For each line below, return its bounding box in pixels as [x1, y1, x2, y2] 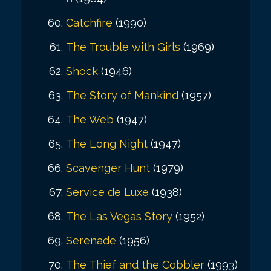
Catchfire [66, 16, 113, 29]
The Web [66, 113, 114, 126]
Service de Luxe [66, 185, 149, 198]
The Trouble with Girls [66, 40, 180, 53]
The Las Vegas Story [66, 209, 172, 223]
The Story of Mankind [66, 88, 178, 102]
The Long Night [66, 137, 148, 150]
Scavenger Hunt [66, 161, 150, 174]
